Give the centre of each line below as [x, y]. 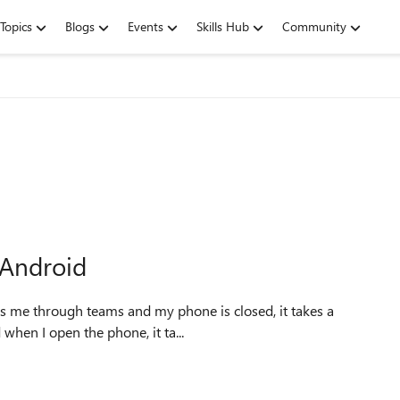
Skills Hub [223, 26]
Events [146, 26]
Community [314, 26]
